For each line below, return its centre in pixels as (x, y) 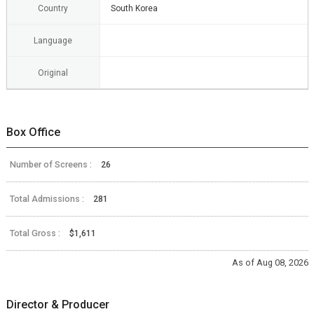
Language (53, 40)
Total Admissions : (48, 198)
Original (53, 73)
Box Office (33, 132)
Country (53, 8)
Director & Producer (57, 304)
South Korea (134, 8)
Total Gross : (36, 233)
